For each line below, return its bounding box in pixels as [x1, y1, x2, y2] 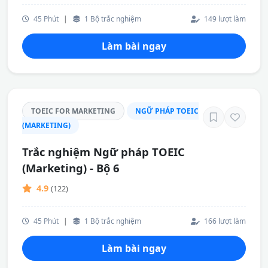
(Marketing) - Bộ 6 [22, 160, 120, 175]
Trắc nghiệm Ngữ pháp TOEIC [22, 144, 185, 159]
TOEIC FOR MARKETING [31, 106, 115, 116]
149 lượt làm [202, 14, 246, 23]
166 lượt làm [202, 216, 246, 226]
